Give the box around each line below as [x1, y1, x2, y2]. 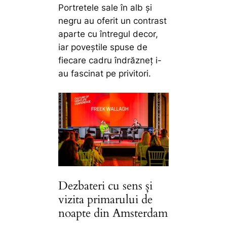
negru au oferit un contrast [58, 16, 167, 26]
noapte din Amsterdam [58, 205, 168, 221]
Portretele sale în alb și [58, 3, 153, 13]
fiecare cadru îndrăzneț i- [58, 55, 162, 66]
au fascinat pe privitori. [58, 68, 152, 79]
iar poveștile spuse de [58, 42, 148, 53]
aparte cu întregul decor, [58, 29, 159, 40]
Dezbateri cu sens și [58, 178, 153, 194]
